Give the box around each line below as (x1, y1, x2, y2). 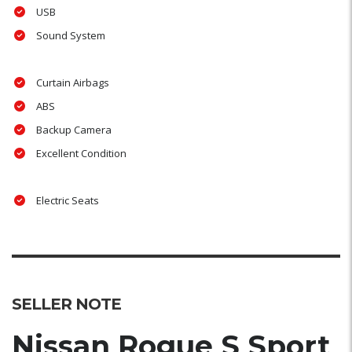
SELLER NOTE (12, 294, 121, 313)
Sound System (36, 27, 105, 42)
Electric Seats (36, 192, 99, 207)
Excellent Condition (36, 145, 126, 160)
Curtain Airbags (36, 75, 109, 90)
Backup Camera (36, 122, 112, 137)
